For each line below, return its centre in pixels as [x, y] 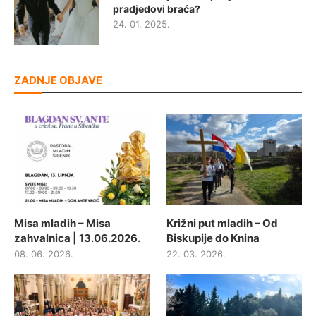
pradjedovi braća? [157, 8]
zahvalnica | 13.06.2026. [77, 238]
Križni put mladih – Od [223, 223]
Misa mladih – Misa [62, 223]
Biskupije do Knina [213, 238]
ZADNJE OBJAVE [58, 80]
